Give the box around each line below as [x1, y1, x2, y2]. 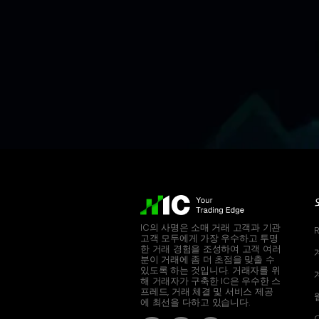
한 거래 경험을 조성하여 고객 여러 [140, 242, 281, 255]
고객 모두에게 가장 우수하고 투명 [140, 231, 278, 244]
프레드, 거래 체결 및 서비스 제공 [140, 285, 273, 298]
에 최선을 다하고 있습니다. [140, 296, 251, 308]
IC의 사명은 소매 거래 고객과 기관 [140, 221, 281, 234]
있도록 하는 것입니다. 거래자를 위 [140, 263, 281, 276]
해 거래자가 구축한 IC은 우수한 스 [140, 274, 281, 287]
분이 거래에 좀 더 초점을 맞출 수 [140, 253, 275, 266]
